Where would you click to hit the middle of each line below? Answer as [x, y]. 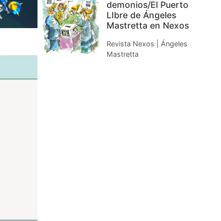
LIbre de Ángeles [141, 15]
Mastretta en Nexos [148, 26]
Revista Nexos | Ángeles [147, 44]
